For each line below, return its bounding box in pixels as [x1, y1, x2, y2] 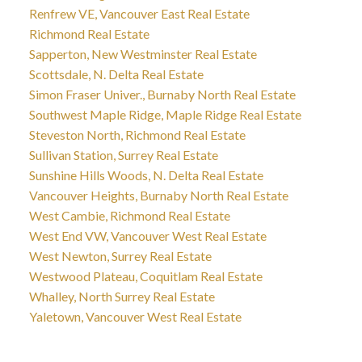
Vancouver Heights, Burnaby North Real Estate [28, 187, 288, 204]
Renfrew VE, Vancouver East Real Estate [28, 6, 250, 22]
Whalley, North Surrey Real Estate [28, 288, 215, 305]
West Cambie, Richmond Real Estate [28, 208, 230, 224]
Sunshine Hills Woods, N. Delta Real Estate [28, 167, 263, 183]
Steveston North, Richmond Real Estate [28, 127, 246, 143]
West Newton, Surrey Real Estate [28, 248, 212, 264]
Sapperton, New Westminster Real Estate [28, 46, 257, 62]
